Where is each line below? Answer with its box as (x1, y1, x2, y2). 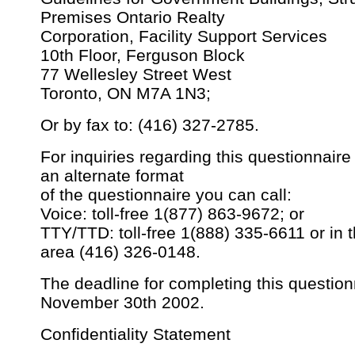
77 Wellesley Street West (40, 65, 231, 84)
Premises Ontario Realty (40, 8, 225, 27)
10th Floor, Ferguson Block (40, 46, 245, 65)
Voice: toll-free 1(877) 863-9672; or (40, 204, 304, 223)
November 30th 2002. (40, 293, 204, 312)
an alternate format (40, 166, 184, 185)
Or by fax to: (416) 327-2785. (40, 116, 259, 135)
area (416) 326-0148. (40, 242, 200, 261)
